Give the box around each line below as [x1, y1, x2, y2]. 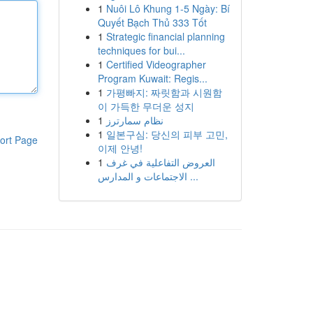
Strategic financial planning [105, 29, 225, 43]
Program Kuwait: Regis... [97, 71, 208, 85]
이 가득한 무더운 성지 [97, 99, 194, 113]
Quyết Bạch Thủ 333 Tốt [97, 15, 207, 29]
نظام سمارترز [105, 113, 163, 127]
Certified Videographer [105, 57, 206, 71]
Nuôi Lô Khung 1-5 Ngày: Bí [105, 1, 230, 15]
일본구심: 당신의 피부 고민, [105, 127, 228, 141]
